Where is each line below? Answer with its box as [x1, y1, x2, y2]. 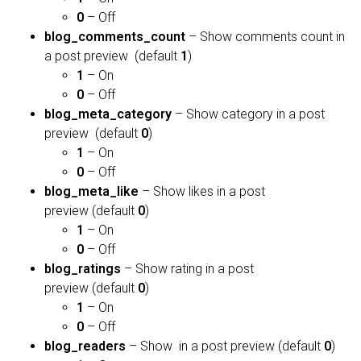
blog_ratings [44, 261, 121, 277]
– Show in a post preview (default [126, 338, 324, 355]
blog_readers [44, 338, 126, 355]
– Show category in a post [172, 106, 325, 122]
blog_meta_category [44, 106, 172, 122]
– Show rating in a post [121, 261, 254, 277]
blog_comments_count [44, 29, 185, 45]
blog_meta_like [44, 184, 139, 200]
